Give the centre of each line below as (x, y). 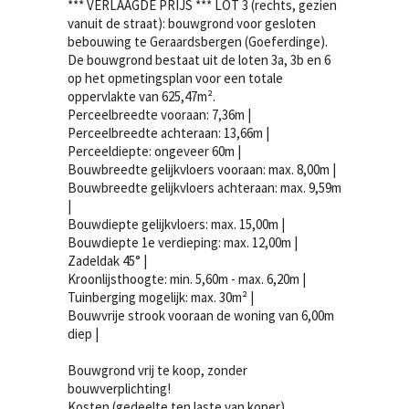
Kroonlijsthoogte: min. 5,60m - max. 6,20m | (187, 279)
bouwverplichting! (119, 388)
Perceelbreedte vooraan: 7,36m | (159, 115)
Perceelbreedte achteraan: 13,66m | (168, 133)
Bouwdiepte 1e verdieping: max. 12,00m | (183, 242)
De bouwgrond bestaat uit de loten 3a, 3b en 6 (199, 60)
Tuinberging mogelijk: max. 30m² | (161, 297)
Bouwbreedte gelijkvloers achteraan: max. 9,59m (204, 188)
